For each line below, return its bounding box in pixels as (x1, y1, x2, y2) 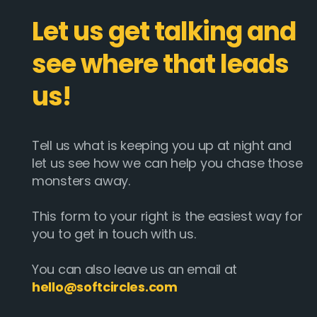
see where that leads (32, 45, 289, 82)
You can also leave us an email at (32, 260, 238, 278)
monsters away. (32, 171, 130, 190)
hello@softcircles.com (32, 277, 178, 296)
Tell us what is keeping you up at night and (32, 136, 292, 154)
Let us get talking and (32, 13, 296, 50)
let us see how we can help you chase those (32, 154, 303, 172)
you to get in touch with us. (32, 224, 196, 243)
